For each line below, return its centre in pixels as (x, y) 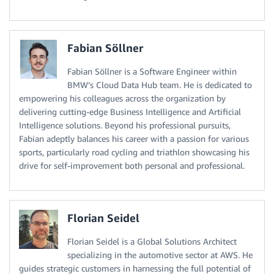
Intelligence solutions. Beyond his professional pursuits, (125, 125)
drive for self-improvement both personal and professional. (132, 166)
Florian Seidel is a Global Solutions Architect (152, 242)
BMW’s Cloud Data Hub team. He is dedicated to (160, 85)
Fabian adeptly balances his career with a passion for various (134, 139)
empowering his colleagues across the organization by (122, 98)
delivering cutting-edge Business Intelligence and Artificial (130, 112)
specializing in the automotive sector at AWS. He (160, 255)
